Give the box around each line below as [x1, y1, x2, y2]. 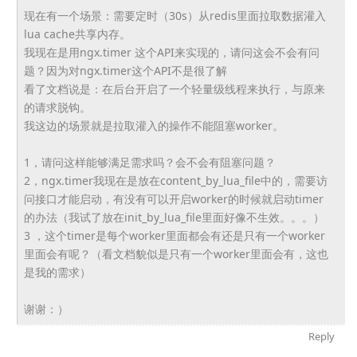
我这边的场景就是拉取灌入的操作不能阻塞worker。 [23, 118, 284, 133]
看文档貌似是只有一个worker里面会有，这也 [101, 246, 328, 261]
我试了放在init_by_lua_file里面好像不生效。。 [68, 210, 302, 225]
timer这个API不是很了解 [102, 63, 227, 78]
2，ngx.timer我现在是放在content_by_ [23, 173, 223, 188]
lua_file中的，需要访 [222, 173, 328, 188]
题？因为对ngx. [23, 63, 103, 78]
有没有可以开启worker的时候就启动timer [112, 191, 324, 206]
